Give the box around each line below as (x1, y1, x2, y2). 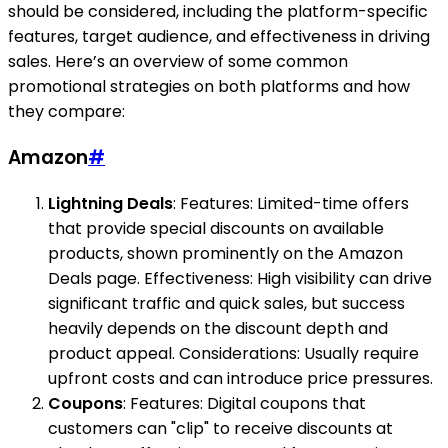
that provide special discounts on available (48, 216, 384, 240)
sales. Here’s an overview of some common (8, 50, 348, 74)
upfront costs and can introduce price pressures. (48, 366, 433, 390)
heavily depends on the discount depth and (48, 316, 388, 340)
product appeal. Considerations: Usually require (48, 341, 419, 365)
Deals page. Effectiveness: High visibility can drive (48, 266, 432, 290)
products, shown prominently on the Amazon (48, 241, 403, 265)
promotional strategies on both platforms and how (8, 75, 410, 99)
